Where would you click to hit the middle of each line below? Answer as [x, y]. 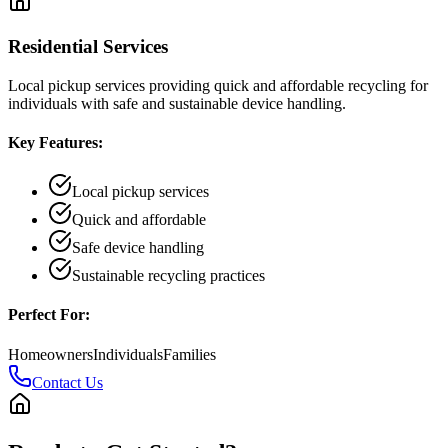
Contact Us [67, 382]
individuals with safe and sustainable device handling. [177, 103]
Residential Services [88, 46]
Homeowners [50, 354]
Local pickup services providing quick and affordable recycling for [218, 85]
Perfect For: [49, 315]
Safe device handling [138, 248]
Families [189, 354]
